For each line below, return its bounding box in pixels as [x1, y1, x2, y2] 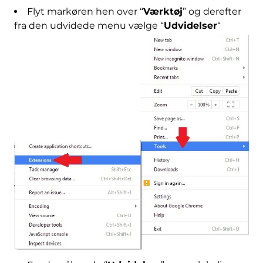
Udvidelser [163, 19, 217, 31]
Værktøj [143, 5, 183, 17]
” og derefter [182, 5, 241, 17]
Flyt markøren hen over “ [26, 5, 143, 17]
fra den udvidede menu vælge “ [14, 19, 164, 31]
